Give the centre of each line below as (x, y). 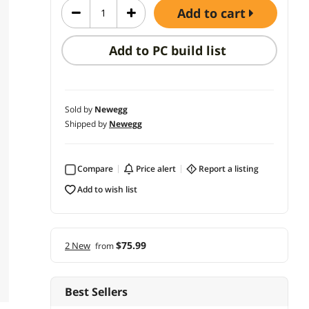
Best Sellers (96, 291)
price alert (158, 168)
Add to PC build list (169, 50)
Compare (98, 168)
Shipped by (87, 123)
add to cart (217, 13)
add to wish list (110, 189)
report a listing (231, 168)
